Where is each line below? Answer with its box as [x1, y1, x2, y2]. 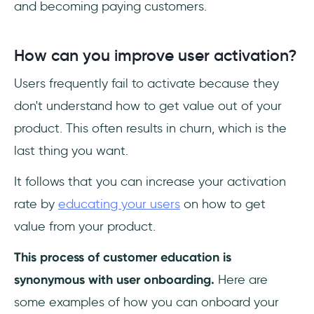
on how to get [180, 196, 266, 212]
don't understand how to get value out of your [14, 98, 282, 114]
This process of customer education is [14, 250, 231, 266]
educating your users [58, 196, 180, 212]
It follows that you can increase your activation [14, 174, 286, 190]
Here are [218, 272, 268, 288]
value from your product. [14, 219, 159, 235]
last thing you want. [14, 143, 128, 159]
